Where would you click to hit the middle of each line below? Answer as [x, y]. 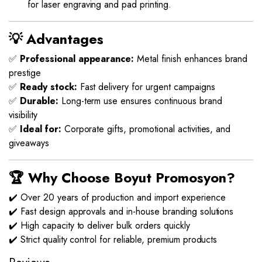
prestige [25, 73]
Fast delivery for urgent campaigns [146, 87]
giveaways [29, 143]
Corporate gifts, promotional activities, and [146, 129]
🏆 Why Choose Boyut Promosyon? [122, 178]
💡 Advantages [56, 39]
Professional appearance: [77, 59]
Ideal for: [40, 129]
